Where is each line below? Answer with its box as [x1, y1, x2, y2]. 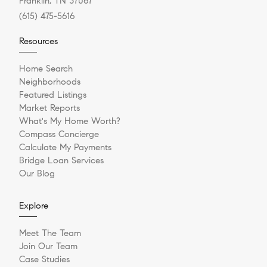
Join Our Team [19, 241, 77, 252]
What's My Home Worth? [19, 116, 120, 127]
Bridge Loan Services [19, 155, 104, 166]
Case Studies [19, 254, 70, 265]
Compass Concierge [19, 129, 99, 140]
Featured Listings [19, 89, 86, 101]
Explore [19, 200, 48, 212]
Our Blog [19, 168, 55, 179]
